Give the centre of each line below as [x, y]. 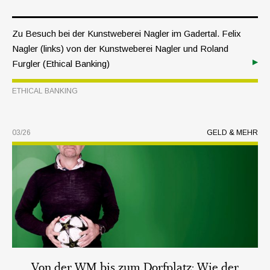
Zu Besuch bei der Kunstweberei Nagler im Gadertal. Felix [127, 34]
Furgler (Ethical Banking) [61, 64]
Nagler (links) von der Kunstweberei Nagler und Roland [120, 49]
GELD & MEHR [232, 133]
